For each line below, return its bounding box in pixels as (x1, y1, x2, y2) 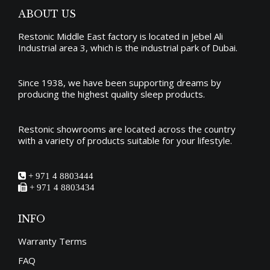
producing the (18, 87, 78, 100)
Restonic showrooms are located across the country (18, 122, 236, 135)
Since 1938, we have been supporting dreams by (18, 76, 221, 89)
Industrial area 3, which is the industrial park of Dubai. (18, 41, 237, 54)
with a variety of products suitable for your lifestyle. (18, 134, 232, 146)
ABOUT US (18, 7, 76, 20)
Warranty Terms (18, 234, 87, 247)
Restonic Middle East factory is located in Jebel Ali (18, 30, 223, 42)
